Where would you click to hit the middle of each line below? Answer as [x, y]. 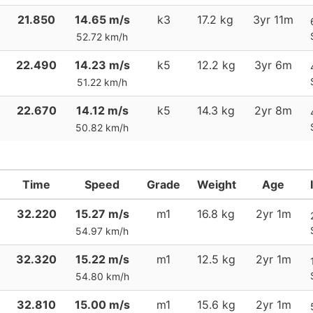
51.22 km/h [102, 82]
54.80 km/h [102, 276]
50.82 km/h [102, 128]
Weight [217, 184]
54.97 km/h [102, 231]
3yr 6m [273, 65]
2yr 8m [273, 110]
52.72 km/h [102, 37]
